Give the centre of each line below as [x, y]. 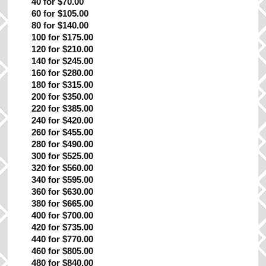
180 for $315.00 [63, 85]
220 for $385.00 [63, 108]
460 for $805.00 [63, 251]
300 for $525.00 [63, 156]
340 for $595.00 [63, 180]
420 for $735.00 [63, 227]
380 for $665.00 [63, 203]
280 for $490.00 [63, 144]
